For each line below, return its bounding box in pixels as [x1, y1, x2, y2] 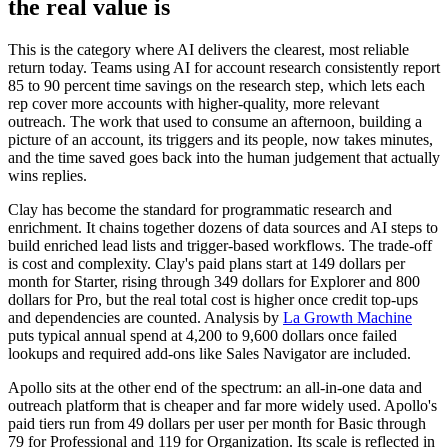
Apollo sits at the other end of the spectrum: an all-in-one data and [8, 379, 422, 397]
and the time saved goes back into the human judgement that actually [8, 149, 440, 167]
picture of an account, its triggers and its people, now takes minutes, [8, 131, 433, 149]
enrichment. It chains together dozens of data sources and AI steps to [8, 219, 438, 237]
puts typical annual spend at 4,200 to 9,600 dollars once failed [8, 327, 397, 345]
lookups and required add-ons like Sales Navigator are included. [8, 345, 411, 363]
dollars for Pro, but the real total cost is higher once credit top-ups [8, 291, 418, 309]
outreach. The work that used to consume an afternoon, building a [8, 113, 422, 131]
